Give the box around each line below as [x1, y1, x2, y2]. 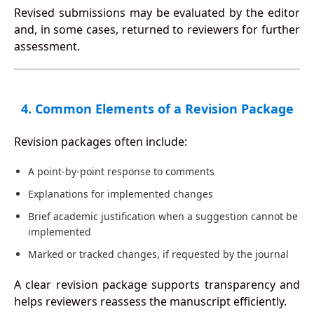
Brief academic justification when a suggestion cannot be [27, 210, 298, 224]
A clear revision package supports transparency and [13, 277, 301, 293]
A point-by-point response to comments [27, 165, 214, 179]
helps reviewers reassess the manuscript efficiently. [13, 294, 287, 310]
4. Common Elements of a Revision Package [20, 100, 294, 118]
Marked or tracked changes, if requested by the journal [27, 247, 289, 261]
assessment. [13, 39, 80, 55]
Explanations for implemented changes [27, 187, 213, 201]
